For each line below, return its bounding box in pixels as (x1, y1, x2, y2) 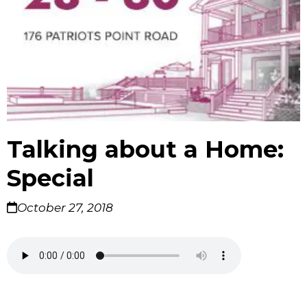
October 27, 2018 (17, 201, 113, 215)
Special (7, 164, 94, 193)
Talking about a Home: (7, 135, 284, 164)
